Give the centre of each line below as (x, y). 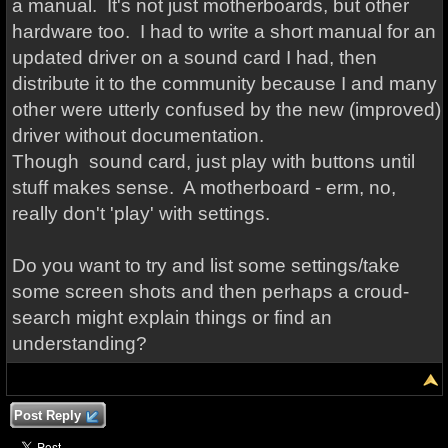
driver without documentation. (137, 135)
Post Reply (47, 415)
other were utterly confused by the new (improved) (226, 109)
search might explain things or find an (171, 317)
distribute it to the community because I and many (224, 83)
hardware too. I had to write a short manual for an (223, 31)
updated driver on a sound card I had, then (194, 57)
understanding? (79, 343)
